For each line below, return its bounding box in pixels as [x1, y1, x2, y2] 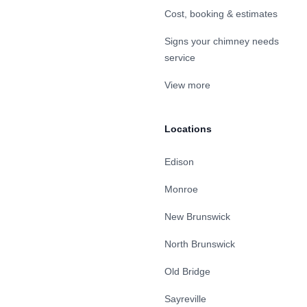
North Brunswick [164, 238, 235, 249]
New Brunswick [164, 211, 230, 222]
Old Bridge [164, 266, 210, 277]
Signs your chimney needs [164, 36, 279, 47]
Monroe [164, 184, 198, 195]
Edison [164, 156, 194, 167]
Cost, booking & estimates [164, 8, 278, 19]
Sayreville [164, 293, 206, 304]
